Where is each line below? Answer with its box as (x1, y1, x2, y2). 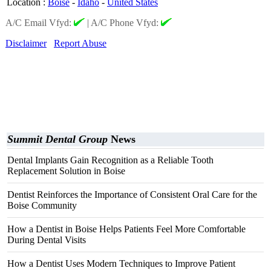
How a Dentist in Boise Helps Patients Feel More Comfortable (7, 224, 246, 234)
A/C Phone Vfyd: (91, 18, 161, 28)
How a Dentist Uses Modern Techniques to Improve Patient (7, 258, 235, 269)
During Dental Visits (7, 235, 86, 245)
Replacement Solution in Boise (7, 166, 125, 176)
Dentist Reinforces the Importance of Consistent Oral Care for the (7, 189, 257, 200)
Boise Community (7, 200, 77, 211)
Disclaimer (5, 38, 47, 48)
